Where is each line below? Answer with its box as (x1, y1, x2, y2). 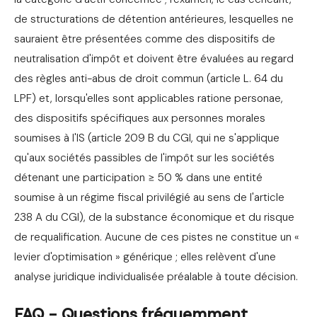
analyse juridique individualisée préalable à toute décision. (14, 270, 298, 284)
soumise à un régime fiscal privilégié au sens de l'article (14, 190, 284, 205)
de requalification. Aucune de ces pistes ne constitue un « (14, 230, 299, 245)
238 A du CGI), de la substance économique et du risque (14, 210, 294, 225)
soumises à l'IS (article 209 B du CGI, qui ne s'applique (14, 131, 279, 146)
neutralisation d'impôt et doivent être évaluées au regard (14, 52, 294, 67)
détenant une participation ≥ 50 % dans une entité (14, 171, 263, 185)
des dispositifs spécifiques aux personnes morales (14, 111, 265, 126)
